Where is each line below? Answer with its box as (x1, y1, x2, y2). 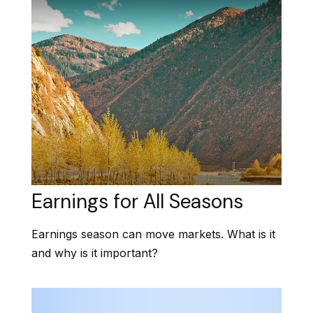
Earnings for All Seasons (31, 189, 243, 215)
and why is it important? (31, 246, 158, 261)
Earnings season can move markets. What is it (31, 227, 275, 242)
